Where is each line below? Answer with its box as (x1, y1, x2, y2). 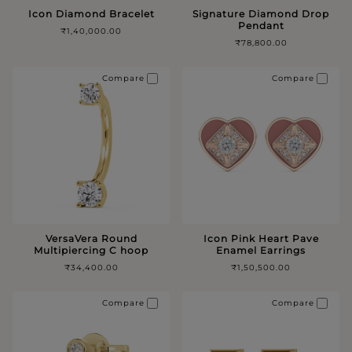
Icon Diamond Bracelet (27, 7, 155, 20)
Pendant (237, 19, 284, 31)
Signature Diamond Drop (192, 7, 329, 20)
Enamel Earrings (216, 244, 306, 256)
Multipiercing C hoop (34, 244, 148, 256)
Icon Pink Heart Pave (203, 232, 319, 244)
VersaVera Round (45, 232, 137, 244)
